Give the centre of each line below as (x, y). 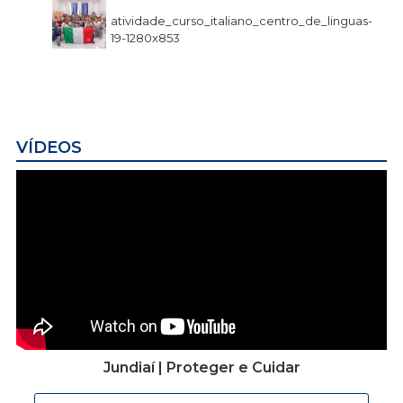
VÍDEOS (49, 147)
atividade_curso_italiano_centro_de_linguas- (242, 21)
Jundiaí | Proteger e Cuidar (201, 367)
